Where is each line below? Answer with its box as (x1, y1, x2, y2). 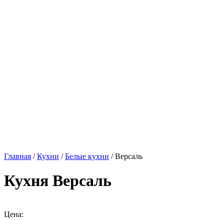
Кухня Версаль (4, 171, 111, 190)
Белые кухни (65, 152, 109, 160)
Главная (4, 152, 31, 160)
